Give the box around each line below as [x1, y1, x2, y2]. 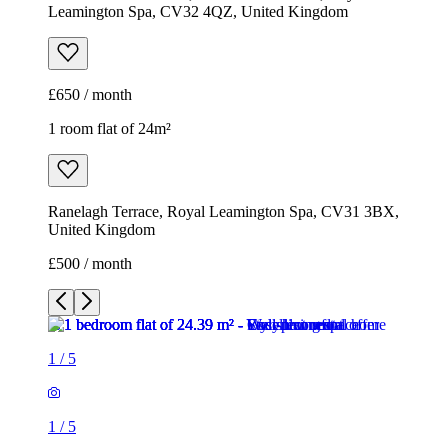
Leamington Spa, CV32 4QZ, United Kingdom [48, 3, 348, 21]
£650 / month [48, 86, 132, 104]
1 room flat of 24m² [48, 120, 171, 138]
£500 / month [48, 255, 132, 273]
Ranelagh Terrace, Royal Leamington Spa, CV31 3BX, [48, 203, 399, 221]
